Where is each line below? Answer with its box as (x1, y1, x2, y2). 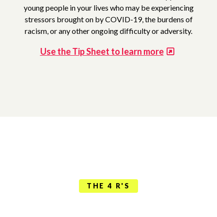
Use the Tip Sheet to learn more (40, 46, 164, 57)
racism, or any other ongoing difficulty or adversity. (25, 26, 192, 35)
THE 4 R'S (86, 181, 131, 190)
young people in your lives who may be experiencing (23, 2, 194, 12)
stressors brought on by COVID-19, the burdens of (24, 14, 193, 24)
